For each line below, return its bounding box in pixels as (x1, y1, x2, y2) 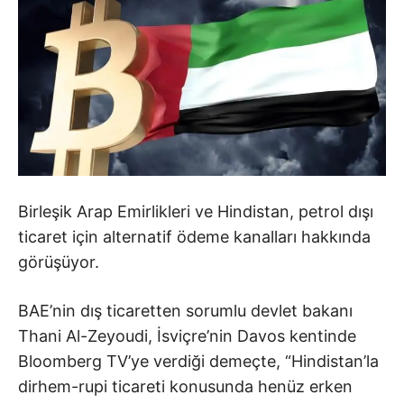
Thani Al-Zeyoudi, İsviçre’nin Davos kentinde (18, 326, 356, 346)
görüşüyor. (18, 252, 99, 272)
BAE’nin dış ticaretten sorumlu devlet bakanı (18, 301, 353, 321)
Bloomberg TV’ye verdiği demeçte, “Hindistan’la (18, 352, 379, 372)
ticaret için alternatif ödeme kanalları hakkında (18, 227, 371, 247)
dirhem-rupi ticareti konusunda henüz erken (18, 377, 353, 397)
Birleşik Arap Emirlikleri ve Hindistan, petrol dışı (18, 202, 373, 222)
